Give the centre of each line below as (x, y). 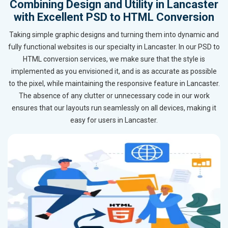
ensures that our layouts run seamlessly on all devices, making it (114, 108)
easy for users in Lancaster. (114, 120)
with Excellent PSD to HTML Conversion (114, 17)
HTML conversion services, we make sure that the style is (114, 59)
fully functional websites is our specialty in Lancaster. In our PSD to (114, 47)
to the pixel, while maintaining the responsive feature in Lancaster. (114, 84)
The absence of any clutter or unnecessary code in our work (114, 96)
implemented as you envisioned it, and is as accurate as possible (114, 72)
